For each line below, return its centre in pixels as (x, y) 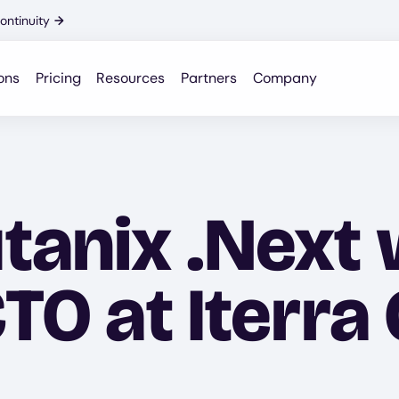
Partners (209, 78)
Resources (131, 78)
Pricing (58, 78)
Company (285, 78)
